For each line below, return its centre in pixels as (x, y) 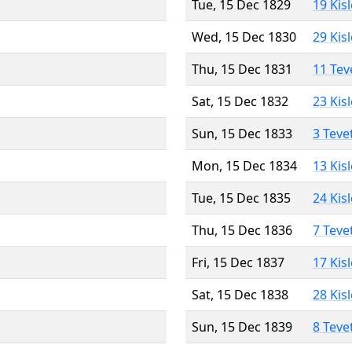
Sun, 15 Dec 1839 (242, 326)
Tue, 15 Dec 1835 (241, 198)
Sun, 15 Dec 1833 (242, 133)
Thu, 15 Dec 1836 (242, 230)
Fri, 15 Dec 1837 (238, 262)
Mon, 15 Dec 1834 (244, 165)
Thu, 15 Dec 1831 (242, 69)
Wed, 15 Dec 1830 (244, 37)
